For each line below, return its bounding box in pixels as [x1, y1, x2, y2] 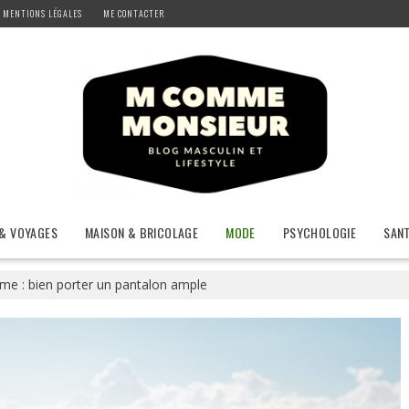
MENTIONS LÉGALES [2, 6, 82, 20]
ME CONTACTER [102, 6, 164, 20]
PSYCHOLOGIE [282, 223, 357, 242]
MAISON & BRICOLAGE [84, 223, 199, 242]
